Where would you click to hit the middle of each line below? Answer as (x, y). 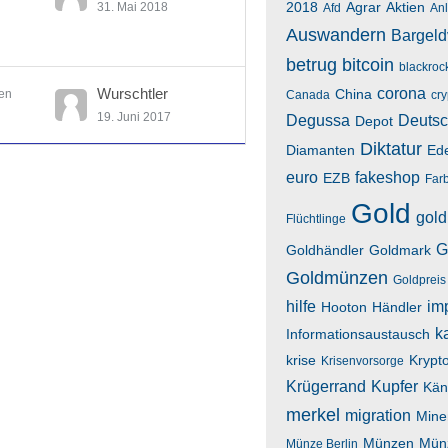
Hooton (344, 307)
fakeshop (387, 177)
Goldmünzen (337, 278)
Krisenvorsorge (362, 361)
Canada (308, 95)
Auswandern (336, 35)
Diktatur (391, 149)
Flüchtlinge (316, 219)
